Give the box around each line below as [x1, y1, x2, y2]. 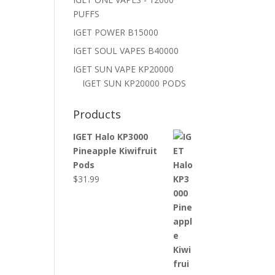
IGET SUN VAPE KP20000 [73, 63, 174, 75]
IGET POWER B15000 [73, 26, 159, 38]
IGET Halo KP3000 [73, 131, 149, 142]
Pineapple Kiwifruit [73, 145, 158, 157]
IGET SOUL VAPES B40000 [73, 45, 179, 56]
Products [73, 107, 122, 122]
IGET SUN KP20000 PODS [82, 77, 187, 89]
